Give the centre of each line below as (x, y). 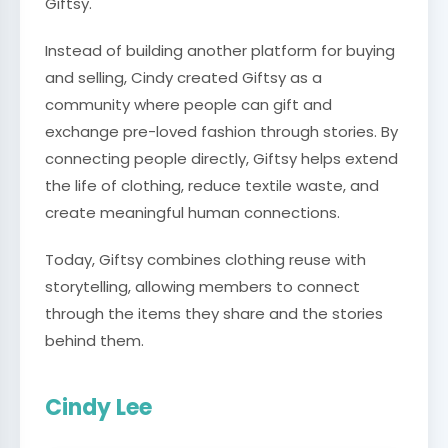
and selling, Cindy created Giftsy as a (183, 77)
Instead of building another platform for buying (220, 50)
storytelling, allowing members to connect (202, 286)
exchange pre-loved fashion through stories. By (221, 131)
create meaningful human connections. (192, 212)
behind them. (94, 340)
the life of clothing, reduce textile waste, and (212, 185)
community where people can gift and (188, 104)
